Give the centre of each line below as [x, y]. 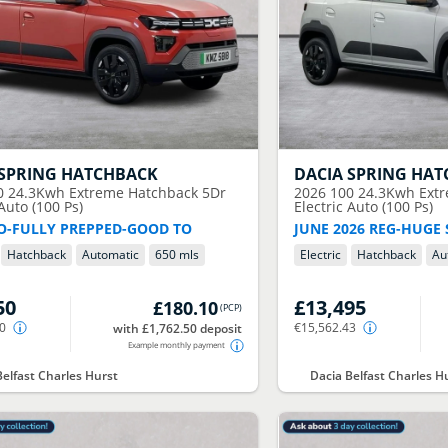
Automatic [111, 255]
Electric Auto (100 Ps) [364, 206]
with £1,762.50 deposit [177, 329]
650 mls [177, 255]
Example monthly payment [176, 345]
